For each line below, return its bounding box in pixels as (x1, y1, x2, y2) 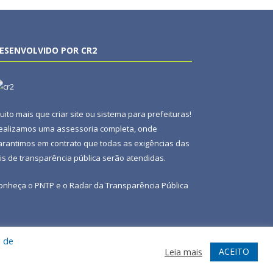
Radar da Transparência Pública (69, 180, 188, 191)
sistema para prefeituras (97, 108, 190, 120)
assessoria (57, 123, 98, 135)
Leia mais (165, 246, 202, 258)
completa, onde (98, 123, 157, 135)
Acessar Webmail (128, 244, 192, 255)
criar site (52, 108, 83, 120)
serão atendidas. (101, 152, 166, 164)
